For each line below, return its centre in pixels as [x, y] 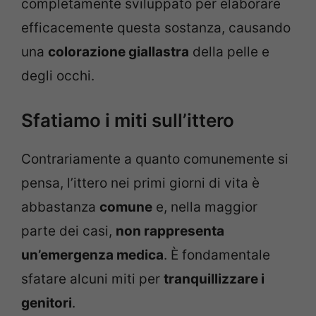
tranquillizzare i [214, 279]
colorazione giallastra [119, 51]
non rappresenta [170, 231]
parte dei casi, [68, 231]
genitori [47, 303]
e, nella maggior [205, 207]
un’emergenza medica [92, 255]
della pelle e [229, 51]
